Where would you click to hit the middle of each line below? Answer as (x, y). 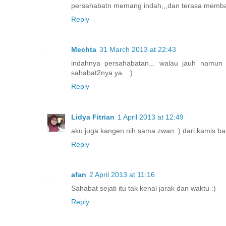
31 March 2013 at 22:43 (138, 50)
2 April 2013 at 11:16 (122, 175)
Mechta (84, 50)
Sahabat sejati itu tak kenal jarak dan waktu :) (144, 188)
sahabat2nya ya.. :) (102, 73)
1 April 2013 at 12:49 (151, 117)
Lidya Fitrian (93, 117)
